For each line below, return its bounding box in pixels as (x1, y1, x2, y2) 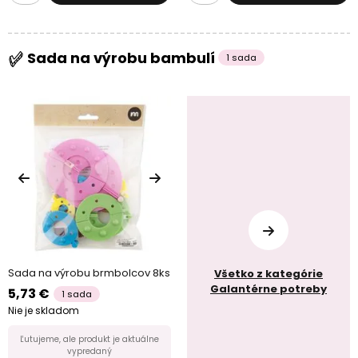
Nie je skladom (8, 303, 79, 317)
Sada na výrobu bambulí (24, 47, 218, 68)
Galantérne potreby (210, 281, 327, 297)
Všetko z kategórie (214, 266, 323, 282)
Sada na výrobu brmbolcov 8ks (8, 265, 170, 280)
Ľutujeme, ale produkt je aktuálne (20, 332, 159, 345)
